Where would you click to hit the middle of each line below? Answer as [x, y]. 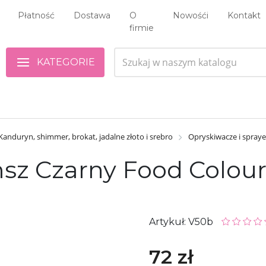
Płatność [36, 15]
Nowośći [191, 15]
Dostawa [92, 15]
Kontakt [244, 15]
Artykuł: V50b [182, 221]
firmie [142, 28]
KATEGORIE [66, 62]
